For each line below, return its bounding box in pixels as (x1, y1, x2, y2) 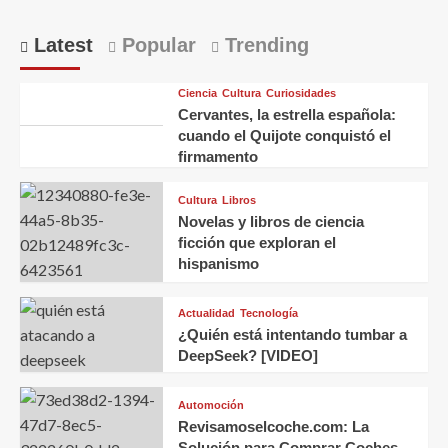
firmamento (177, 148, 258, 165)
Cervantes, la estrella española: (177, 106, 396, 123)
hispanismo (177, 255, 259, 272)
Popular (116, 34, 196, 56)
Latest (28, 34, 93, 56)
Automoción (177, 399, 244, 411)
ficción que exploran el (177, 234, 336, 251)
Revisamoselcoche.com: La (177, 418, 369, 435)
